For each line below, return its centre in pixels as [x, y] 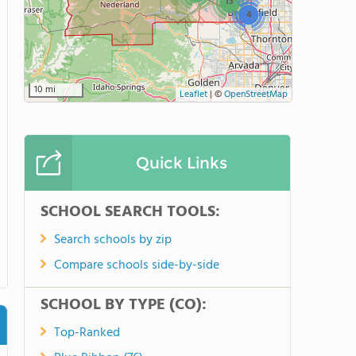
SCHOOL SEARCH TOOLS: [130, 212]
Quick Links [181, 163]
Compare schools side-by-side [137, 265]
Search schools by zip [113, 240]
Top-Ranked [87, 333]
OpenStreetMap [256, 95]
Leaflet [193, 95]
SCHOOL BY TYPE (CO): [124, 305]
